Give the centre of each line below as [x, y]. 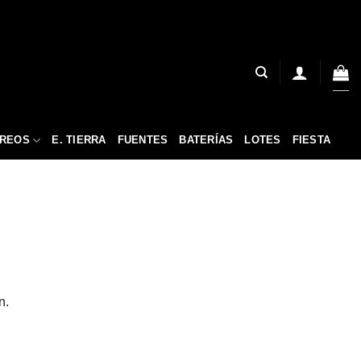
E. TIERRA [79, 140]
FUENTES [143, 140]
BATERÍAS [206, 140]
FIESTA [311, 140]
